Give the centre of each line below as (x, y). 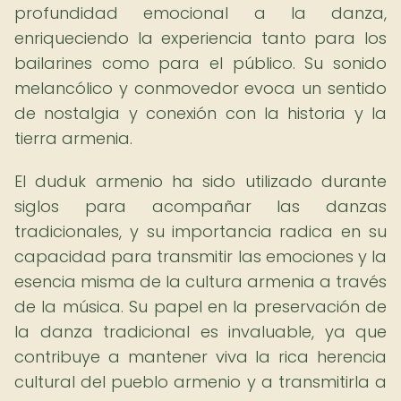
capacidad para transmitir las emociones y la (200, 256)
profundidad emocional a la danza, (200, 13)
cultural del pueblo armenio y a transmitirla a (200, 382)
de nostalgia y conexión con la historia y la (200, 113)
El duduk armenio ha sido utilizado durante (200, 181)
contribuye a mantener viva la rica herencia (200, 357)
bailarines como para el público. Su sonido (200, 63)
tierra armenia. (73, 138)
